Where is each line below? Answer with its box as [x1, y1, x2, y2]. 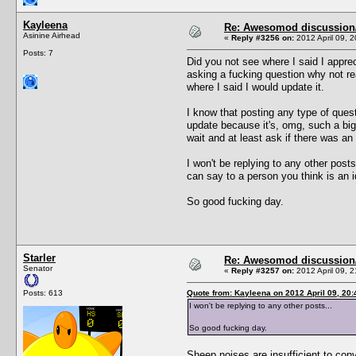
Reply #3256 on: [231, 33, 294, 42]
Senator [23, 263, 52, 273]
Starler [23, 251, 56, 264]
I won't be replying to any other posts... [189, 300, 332, 310]
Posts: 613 [23, 288, 63, 297]
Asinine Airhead [23, 30, 80, 40]
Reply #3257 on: [231, 265, 294, 275]
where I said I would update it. [187, 80, 324, 93]
